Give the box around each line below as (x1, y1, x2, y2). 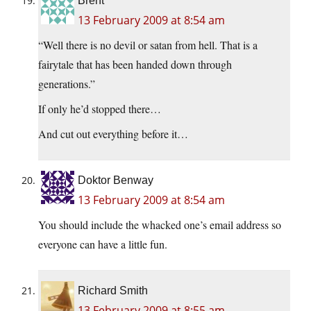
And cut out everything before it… (38, 126, 188, 142)
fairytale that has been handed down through (38, 57, 232, 72)
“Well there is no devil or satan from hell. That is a (38, 37, 258, 53)
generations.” (38, 76, 95, 92)
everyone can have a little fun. (38, 237, 167, 252)
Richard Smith (78, 285, 148, 297)
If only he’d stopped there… (38, 101, 161, 117)
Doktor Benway (78, 174, 153, 187)
